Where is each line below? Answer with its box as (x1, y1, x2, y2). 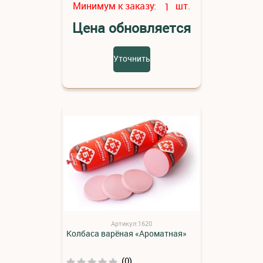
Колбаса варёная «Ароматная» (66, 228, 187, 240)
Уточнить (113, 53, 150, 65)
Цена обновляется (72, 19, 191, 38)
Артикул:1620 (111, 219, 152, 228)
